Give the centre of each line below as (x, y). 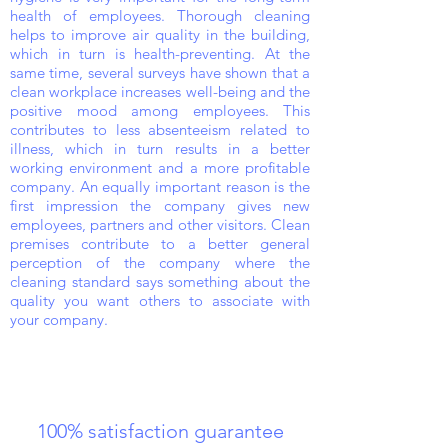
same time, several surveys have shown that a (160, 72)
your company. (59, 319)
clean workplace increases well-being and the (160, 91)
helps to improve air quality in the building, (160, 34)
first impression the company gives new (160, 205)
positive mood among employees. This (160, 110)
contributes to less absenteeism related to (160, 129)
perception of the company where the (160, 262)
